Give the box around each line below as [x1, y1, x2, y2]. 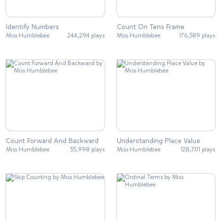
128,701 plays [181, 145, 215, 153]
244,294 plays [67, 32, 105, 40]
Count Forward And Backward [6, 136, 99, 146]
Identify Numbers [6, 22, 59, 32]
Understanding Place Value [116, 136, 200, 146]
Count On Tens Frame [116, 22, 184, 32]
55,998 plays [70, 145, 105, 153]
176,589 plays [179, 32, 215, 40]
